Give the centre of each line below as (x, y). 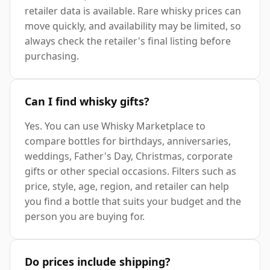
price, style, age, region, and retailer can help (127, 187)
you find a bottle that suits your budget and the (133, 202)
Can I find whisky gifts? (87, 102)
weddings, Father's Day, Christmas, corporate (129, 156)
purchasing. (52, 56)
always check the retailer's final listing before (128, 41)
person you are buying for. (85, 217)
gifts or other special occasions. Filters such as (130, 171)
